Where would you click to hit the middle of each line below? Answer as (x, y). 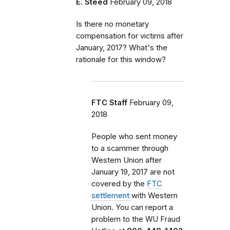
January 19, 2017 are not (133, 172)
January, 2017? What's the (122, 47)
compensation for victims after (130, 36)
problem (107, 219)
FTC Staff (109, 102)
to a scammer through (130, 148)
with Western (155, 195)
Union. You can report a (132, 207)
